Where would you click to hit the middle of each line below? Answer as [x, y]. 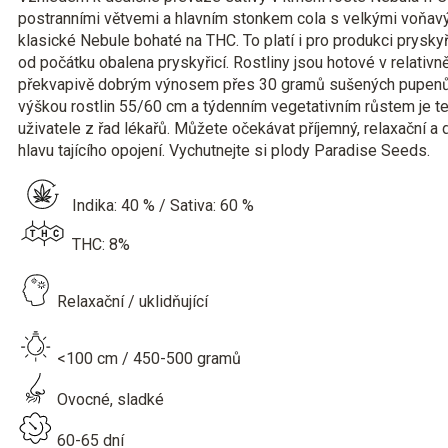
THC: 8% [99, 245]
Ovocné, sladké [108, 400]
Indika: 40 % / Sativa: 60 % [161, 205]
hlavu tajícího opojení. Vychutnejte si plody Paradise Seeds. [224, 150]
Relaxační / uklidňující [130, 302]
